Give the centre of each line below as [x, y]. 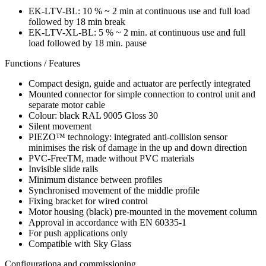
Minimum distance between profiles [95, 180]
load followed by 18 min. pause [88, 43]
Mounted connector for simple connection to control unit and [142, 94]
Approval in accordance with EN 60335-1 [107, 223]
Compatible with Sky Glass [80, 244]
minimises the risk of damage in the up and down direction [138, 148]
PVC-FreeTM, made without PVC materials [111, 159]
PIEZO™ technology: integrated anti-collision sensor [128, 137]
